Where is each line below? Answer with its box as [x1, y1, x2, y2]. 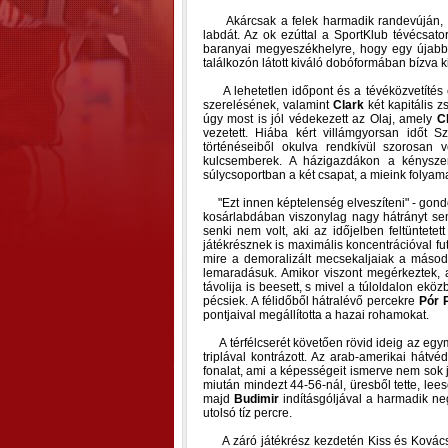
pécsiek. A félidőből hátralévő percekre [203, 294, 419, 308]
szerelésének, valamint [203, 98, 333, 112]
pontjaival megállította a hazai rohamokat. [203, 308, 429, 322]
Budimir [233, 392, 279, 406]
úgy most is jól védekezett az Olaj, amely [203, 112, 437, 126]
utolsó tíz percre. [203, 406, 292, 420]
